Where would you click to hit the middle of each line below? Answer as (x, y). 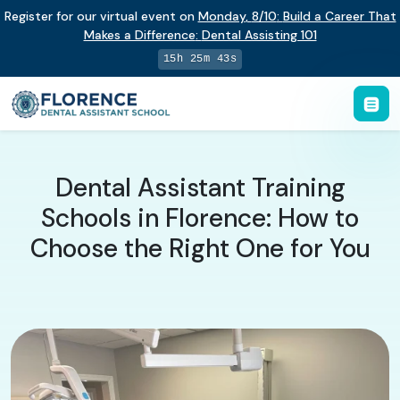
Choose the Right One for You (200, 248)
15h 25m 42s (200, 59)
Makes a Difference (139, 35)
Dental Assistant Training (200, 187)
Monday (221, 16)
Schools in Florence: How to (200, 218)
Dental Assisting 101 (259, 35)
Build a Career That (339, 16)
